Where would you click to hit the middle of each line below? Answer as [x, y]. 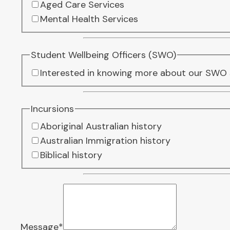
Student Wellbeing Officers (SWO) [103, 55]
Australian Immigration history [105, 141]
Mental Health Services [89, 19]
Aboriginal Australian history [101, 127]
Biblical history [71, 155]
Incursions [52, 109]
